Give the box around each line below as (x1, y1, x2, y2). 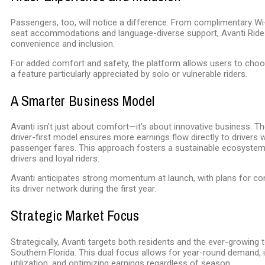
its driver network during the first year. (11, 183, 156, 195)
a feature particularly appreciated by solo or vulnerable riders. (11, 68, 247, 79)
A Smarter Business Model (11, 91, 155, 110)
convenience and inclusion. (11, 38, 115, 49)
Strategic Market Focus (11, 206, 140, 225)
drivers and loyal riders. (11, 153, 99, 164)
